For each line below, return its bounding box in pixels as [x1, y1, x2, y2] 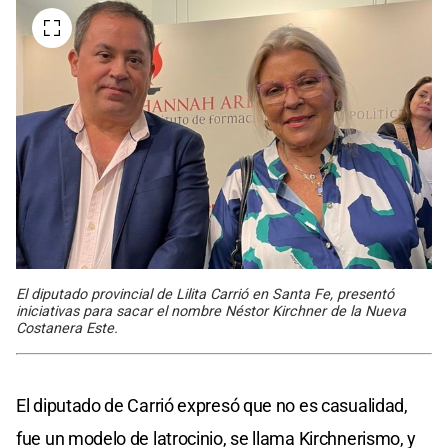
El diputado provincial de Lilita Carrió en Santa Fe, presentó [16, 285, 394, 303]
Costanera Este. [16, 319, 118, 337]
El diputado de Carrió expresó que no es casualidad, [16, 394, 408, 416]
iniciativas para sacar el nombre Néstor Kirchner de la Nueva [16, 302, 406, 320]
